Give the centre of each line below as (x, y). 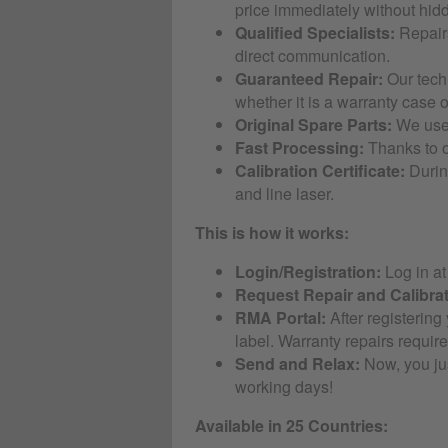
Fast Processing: (299, 147)
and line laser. (284, 193)
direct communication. (312, 55)
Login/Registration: (308, 271)
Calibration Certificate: (320, 170)
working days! (284, 386)
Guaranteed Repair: (309, 78)
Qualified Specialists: (315, 32)
